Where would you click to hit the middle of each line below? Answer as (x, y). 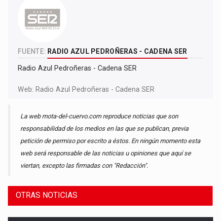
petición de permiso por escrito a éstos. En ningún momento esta (110, 141)
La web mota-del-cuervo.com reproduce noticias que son (99, 116)
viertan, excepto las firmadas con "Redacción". (84, 166)
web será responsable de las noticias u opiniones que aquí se (106, 153)
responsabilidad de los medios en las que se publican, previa (105, 129)
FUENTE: (32, 52)
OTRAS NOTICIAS (47, 195)
